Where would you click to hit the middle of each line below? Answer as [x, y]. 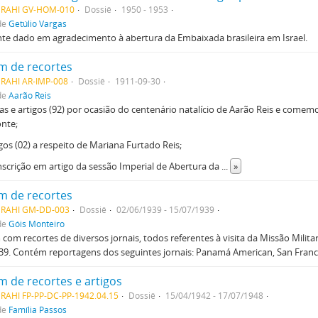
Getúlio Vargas [38, 23]
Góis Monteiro [37, 224]
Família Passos [38, 309]
